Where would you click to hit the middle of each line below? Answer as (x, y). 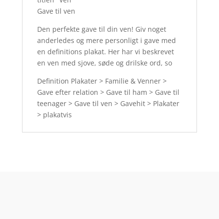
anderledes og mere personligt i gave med (106, 40)
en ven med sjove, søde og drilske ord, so (104, 63)
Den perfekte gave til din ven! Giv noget (101, 29)
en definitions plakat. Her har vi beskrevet (105, 51)
